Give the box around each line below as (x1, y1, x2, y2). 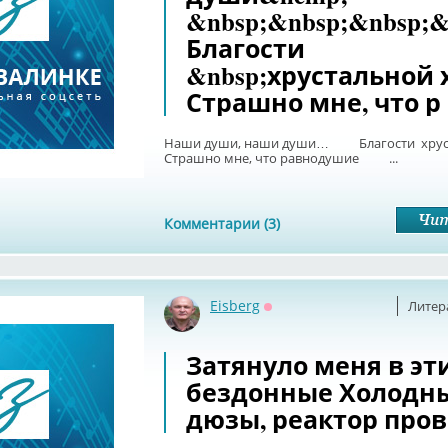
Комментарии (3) (164, 214, 280, 233)
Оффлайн (264, 310, 329, 329)
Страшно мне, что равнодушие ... (164, 149, 398, 167)
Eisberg (210, 296, 260, 315)
